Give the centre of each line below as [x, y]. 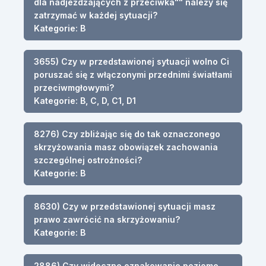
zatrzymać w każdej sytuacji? [96, 15]
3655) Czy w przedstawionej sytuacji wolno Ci [132, 61]
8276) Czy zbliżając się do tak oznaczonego [127, 134]
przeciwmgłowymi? [74, 87]
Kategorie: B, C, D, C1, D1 [85, 100]
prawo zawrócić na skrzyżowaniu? [107, 219]
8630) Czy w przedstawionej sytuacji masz [125, 206]
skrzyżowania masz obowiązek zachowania [126, 147]
